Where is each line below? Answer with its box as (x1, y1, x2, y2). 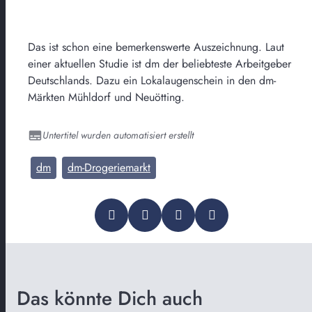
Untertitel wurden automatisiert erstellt (42, 127, 194, 142)
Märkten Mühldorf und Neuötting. (28, 88, 185, 105)
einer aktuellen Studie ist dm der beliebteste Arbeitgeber (28, 55, 291, 72)
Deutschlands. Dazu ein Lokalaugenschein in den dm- (28, 72, 276, 88)
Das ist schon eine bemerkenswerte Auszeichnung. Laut (28, 38, 284, 55)
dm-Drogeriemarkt (68, 159, 150, 175)
